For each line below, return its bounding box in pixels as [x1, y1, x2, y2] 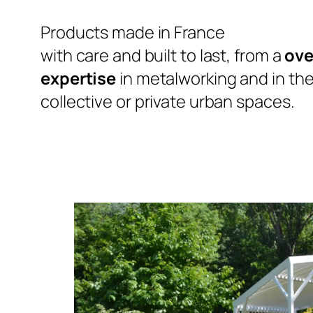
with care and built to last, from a [41, 44, 282, 67]
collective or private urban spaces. [41, 90, 295, 113]
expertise [41, 67, 117, 90]
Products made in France [41, 21, 225, 44]
